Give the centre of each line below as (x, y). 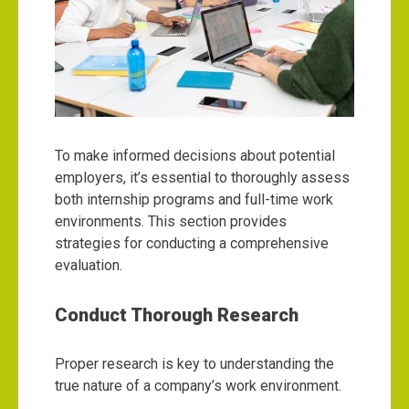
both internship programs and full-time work (194, 200)
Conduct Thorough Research (177, 315)
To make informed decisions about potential (195, 156)
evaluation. (89, 266)
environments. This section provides (171, 222)
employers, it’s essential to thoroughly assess (202, 178)
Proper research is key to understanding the (194, 364)
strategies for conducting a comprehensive (192, 244)
